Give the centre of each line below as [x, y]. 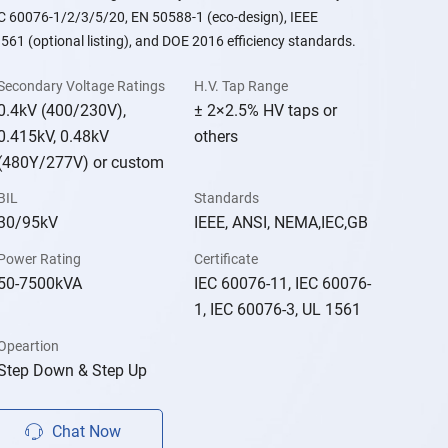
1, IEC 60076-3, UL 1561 [278, 310]
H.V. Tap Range [241, 85]
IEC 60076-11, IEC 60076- [283, 284]
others [216, 136]
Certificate [226, 259]
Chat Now [86, 432]
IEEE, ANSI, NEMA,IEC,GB [281, 223]
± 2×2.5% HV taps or [266, 110]
